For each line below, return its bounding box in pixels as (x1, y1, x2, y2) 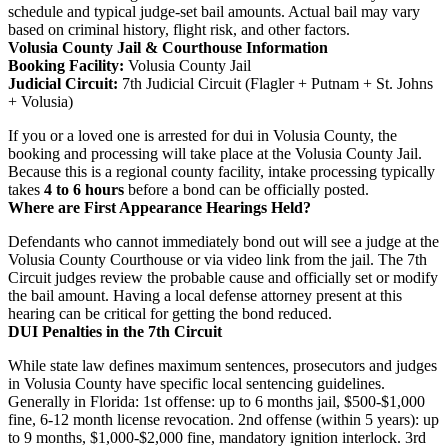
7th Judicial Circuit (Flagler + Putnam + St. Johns (118, 74, 433, 92)
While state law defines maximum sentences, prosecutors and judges (8, 356, 437, 374)
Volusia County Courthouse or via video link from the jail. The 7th (8, 250, 427, 268)
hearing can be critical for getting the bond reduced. (8, 304, 332, 322)
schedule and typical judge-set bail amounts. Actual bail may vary (8, 2, 420, 20)
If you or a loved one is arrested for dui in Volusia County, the (8, 126, 397, 144)
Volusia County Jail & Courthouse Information (8, 38, 328, 56)
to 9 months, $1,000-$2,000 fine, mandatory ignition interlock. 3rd (8, 428, 426, 446)
